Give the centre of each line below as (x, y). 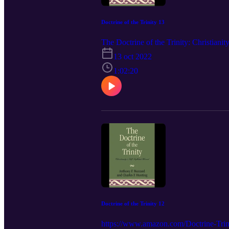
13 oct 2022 (133, 56)
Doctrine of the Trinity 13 (133, 22)
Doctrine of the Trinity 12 (133, 203)
